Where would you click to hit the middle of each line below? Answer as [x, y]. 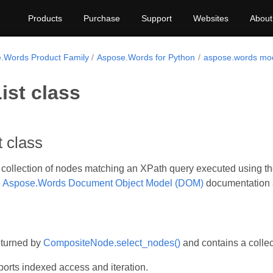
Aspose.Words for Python [146, 57]
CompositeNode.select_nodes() [112, 243]
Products [45, 18]
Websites [211, 18]
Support [157, 18]
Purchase [102, 18]
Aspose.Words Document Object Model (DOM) [103, 183]
